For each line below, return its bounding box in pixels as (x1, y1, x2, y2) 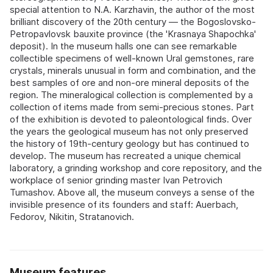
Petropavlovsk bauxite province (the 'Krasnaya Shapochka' (10, 28, 256, 40)
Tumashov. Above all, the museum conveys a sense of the (10, 186, 255, 199)
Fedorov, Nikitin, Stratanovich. (10, 211, 134, 223)
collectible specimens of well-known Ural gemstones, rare (10, 52, 254, 65)
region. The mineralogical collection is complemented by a (10, 89, 253, 101)
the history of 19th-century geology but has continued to (10, 138, 249, 150)
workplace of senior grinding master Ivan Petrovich (10, 174, 222, 186)
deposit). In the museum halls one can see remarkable (10, 40, 237, 52)
